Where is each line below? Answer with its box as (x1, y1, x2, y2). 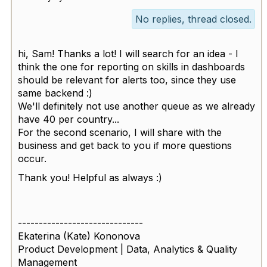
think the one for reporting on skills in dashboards (18, 61, 245, 73)
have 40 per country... (18, 113, 119, 126)
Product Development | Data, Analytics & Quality (18, 243, 237, 256)
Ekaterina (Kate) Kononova (18, 230, 140, 243)
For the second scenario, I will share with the (18, 126, 222, 139)
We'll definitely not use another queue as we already (18, 100, 255, 113)
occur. (18, 153, 49, 165)
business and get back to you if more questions (18, 139, 232, 152)
